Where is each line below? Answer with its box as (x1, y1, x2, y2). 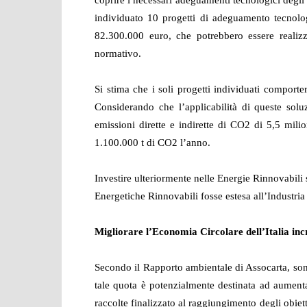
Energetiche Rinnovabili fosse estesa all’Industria (95, 191, 305, 201)
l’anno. (177, 137, 210, 148)
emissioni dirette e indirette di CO (95, 119, 245, 130)
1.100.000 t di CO (95, 137, 172, 148)
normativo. (95, 48, 141, 59)
